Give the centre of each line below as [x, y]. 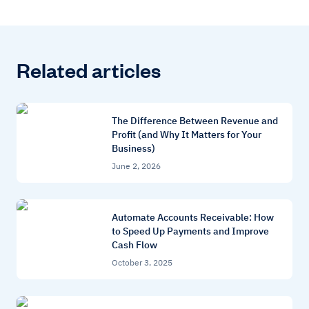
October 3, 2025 [142, 263]
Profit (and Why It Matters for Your [187, 135]
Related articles [89, 70]
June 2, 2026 [136, 166]
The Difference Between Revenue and [195, 121]
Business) [133, 149]
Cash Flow [134, 245]
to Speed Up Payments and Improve [190, 231]
